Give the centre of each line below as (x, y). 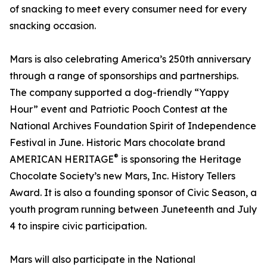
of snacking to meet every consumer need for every (128, 9)
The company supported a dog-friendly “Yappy (119, 93)
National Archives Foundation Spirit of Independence (133, 126)
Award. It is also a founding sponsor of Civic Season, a (133, 193)
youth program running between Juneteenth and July (133, 209)
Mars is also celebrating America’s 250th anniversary (130, 59)
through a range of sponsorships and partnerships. (124, 76)
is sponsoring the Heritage (180, 159)
